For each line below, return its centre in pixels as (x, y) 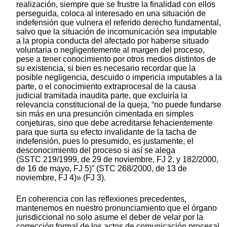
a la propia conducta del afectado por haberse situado (112, 41)
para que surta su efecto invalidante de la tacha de (106, 132)
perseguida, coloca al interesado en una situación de (111, 13)
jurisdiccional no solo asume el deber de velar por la (110, 217)
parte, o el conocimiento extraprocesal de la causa (106, 86)
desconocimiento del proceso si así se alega (96, 150)
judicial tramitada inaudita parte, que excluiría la (102, 95)
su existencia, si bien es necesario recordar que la (106, 68)
